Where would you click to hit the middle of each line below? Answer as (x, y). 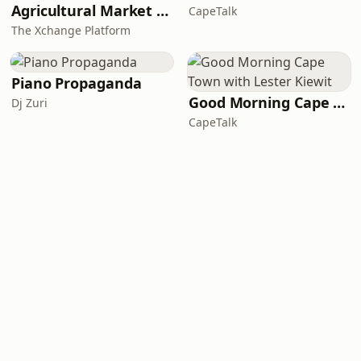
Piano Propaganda (77, 83)
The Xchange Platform (71, 30)
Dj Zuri (29, 103)
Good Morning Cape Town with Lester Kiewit (339, 102)
